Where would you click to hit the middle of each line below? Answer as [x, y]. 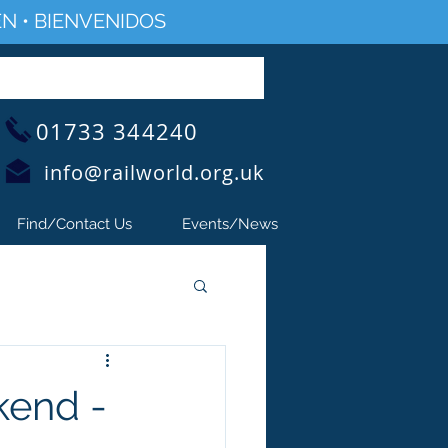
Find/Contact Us [74, 224]
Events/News [229, 224]
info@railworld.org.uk [154, 172]
